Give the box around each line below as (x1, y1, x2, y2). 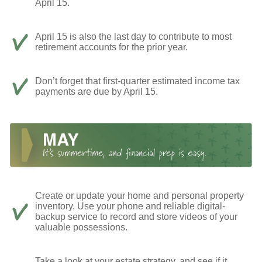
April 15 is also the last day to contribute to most (35, 32, 232, 42)
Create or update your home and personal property (35, 190, 244, 201)
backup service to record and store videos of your (35, 211, 237, 222)
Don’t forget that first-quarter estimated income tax (35, 76, 240, 87)
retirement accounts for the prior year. (35, 42, 188, 53)
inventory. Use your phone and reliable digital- (35, 201, 225, 211)
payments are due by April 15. (35, 87, 158, 97)
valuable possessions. (35, 222, 127, 232)
